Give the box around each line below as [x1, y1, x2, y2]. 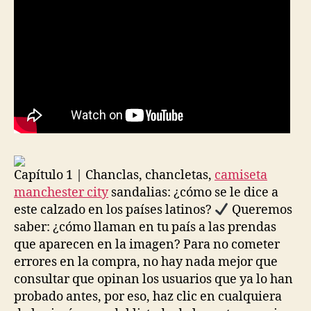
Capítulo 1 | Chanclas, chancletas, [14, 167, 215, 183]
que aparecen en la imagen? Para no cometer [14, 237, 280, 253]
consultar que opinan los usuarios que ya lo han [14, 271, 293, 287]
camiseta [215, 167, 267, 183]
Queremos [228, 202, 292, 218]
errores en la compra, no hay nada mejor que [14, 254, 278, 270]
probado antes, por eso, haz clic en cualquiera [14, 289, 282, 305]
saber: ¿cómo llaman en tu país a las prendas [14, 219, 276, 235]
